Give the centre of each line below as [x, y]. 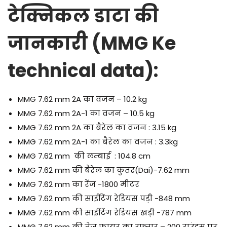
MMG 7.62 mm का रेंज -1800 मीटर [80, 184]
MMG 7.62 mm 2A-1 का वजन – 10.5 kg [87, 113]
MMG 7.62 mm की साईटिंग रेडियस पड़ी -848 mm [105, 199]
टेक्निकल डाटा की [83, 16]
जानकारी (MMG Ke [92, 44]
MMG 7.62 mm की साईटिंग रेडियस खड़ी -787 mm [106, 213]
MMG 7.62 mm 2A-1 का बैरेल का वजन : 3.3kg [99, 142]
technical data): [83, 71]
